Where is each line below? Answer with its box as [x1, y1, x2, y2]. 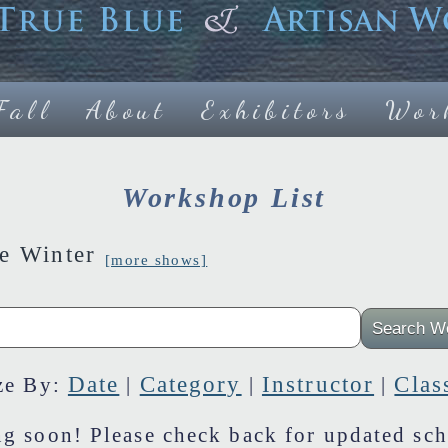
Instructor [261, 370, 375, 397]
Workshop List [121, 181, 327, 213]
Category [139, 370, 242, 397]
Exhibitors [201, 94, 352, 125]
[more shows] [104, 251, 208, 268]
